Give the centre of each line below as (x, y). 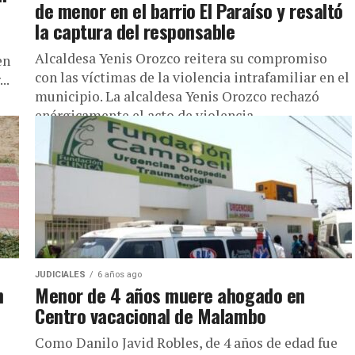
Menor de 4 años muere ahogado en (170, 295)
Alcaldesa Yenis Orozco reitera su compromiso (181, 58)
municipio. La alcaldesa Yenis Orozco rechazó (177, 96)
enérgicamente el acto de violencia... (149, 115)
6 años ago (120, 275)
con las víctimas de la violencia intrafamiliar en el (192, 77)
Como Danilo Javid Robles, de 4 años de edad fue (186, 343)
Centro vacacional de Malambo (151, 315)
